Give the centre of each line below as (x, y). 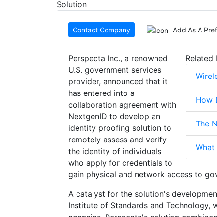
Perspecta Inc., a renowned (118, 58)
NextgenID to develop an (114, 116)
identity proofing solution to (120, 128)
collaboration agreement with (122, 105)
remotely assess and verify (117, 140)
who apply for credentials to (120, 163)
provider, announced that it (118, 82)
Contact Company (101, 30)
